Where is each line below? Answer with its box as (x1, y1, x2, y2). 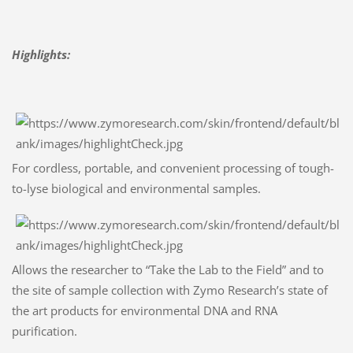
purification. (11, 322, 77, 339)
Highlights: (11, 46, 70, 62)
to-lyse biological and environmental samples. (11, 180, 261, 196)
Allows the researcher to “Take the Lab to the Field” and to (11, 261, 324, 277)
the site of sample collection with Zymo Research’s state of (11, 281, 328, 298)
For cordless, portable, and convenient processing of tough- (11, 159, 334, 176)
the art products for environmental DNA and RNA (11, 302, 277, 318)
